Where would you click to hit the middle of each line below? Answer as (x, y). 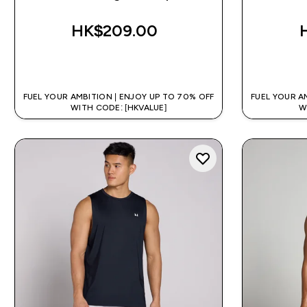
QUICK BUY (127, 63)
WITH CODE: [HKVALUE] (119, 107)
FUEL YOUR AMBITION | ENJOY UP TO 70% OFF (119, 96)
